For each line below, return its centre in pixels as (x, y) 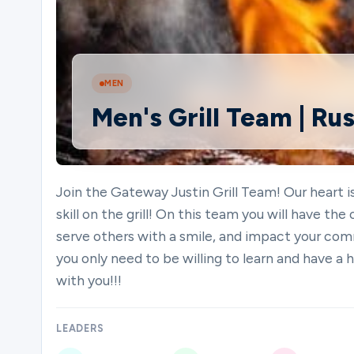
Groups (38, 113)
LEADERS (80, 328)
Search (37, 254)
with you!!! (89, 280)
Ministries (71, 43)
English (51, 312)
